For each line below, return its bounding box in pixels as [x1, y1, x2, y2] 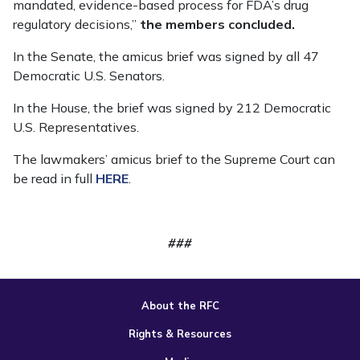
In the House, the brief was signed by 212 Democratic [13, 100, 331, 116]
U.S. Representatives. [13, 119, 139, 135]
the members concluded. [140, 16, 298, 32]
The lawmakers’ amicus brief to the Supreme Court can [13, 151, 335, 167]
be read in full [13, 170, 96, 186]
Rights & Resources [129, 327, 231, 340]
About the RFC [141, 299, 219, 312]
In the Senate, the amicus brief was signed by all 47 [13, 48, 319, 64]
